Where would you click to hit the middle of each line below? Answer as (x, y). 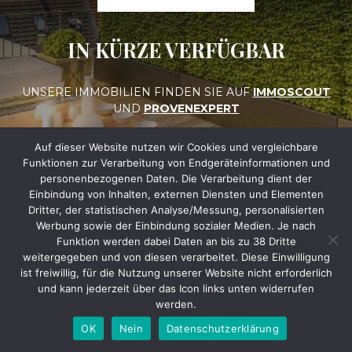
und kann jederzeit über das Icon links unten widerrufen (176, 288)
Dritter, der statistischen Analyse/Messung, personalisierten (176, 210)
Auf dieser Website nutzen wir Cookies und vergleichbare (176, 147)
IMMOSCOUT (291, 92)
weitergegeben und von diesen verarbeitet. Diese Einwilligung (176, 257)
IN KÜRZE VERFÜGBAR (176, 50)
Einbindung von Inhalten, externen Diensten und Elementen (176, 194)
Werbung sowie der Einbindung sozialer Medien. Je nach (176, 225)
